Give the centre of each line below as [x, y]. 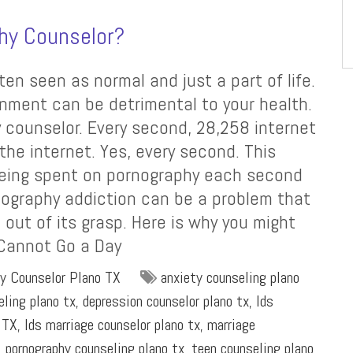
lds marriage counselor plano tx [112, 325]
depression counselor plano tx [166, 301]
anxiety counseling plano [230, 277]
